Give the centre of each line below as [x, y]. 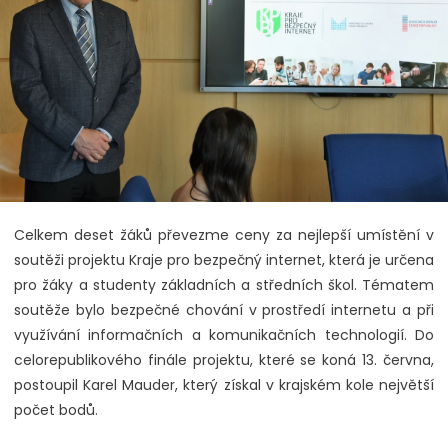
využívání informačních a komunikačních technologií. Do [224, 335]
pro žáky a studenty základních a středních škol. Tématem [224, 285]
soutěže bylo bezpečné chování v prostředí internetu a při [224, 310]
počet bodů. [56, 410]
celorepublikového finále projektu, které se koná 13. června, [224, 360]
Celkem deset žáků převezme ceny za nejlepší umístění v [224, 235]
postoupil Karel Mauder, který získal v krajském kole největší [224, 385]
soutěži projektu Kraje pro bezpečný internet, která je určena [224, 260]
